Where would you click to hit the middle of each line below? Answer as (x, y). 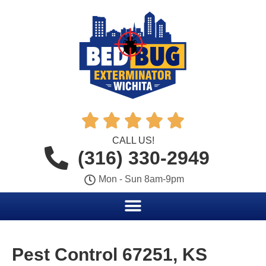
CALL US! (133, 140)
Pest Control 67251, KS (110, 254)
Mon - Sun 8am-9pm (142, 179)
